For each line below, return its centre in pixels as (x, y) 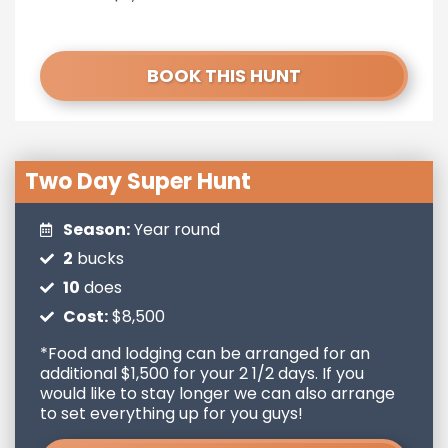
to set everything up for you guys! (171, 413)
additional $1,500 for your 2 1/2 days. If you (202, 373)
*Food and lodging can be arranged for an (205, 353)
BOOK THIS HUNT (224, 75)
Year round (174, 229)
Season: (96, 229)
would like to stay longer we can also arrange (217, 393)
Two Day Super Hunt (138, 181)
